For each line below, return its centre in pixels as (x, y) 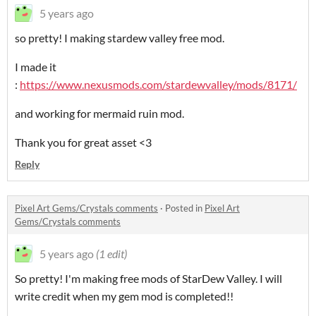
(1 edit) (111, 254)
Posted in (185, 208)
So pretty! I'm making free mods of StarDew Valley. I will (148, 278)
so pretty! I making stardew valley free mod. (120, 38)
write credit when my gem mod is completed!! (124, 296)
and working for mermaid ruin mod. (99, 113)
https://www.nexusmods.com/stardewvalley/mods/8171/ (158, 84)
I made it (36, 67)
